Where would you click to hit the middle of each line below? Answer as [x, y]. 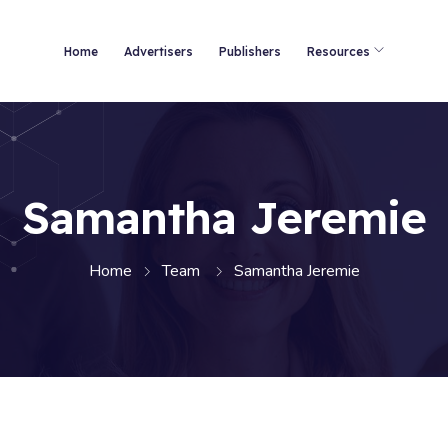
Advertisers [158, 51]
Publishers [250, 51]
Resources [338, 51]
